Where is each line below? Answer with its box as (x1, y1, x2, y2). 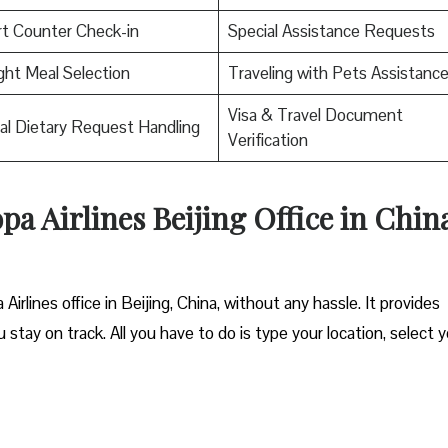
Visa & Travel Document (227, 103, 403, 126)
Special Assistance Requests (227, 19, 435, 42)
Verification (227, 128, 308, 151)
